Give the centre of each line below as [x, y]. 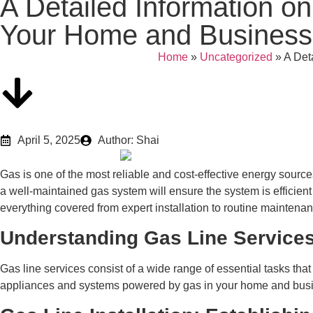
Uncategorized [236, 57]
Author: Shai [129, 140]
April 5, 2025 [49, 140]
